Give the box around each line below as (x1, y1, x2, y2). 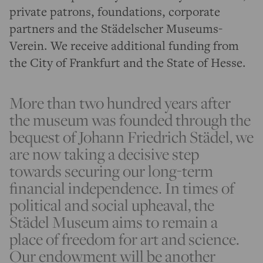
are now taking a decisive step (9, 143, 199, 165)
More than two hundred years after (9, 92, 231, 114)
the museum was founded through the (9, 109, 251, 131)
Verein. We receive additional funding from (9, 37, 239, 54)
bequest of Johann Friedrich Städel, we (9, 126, 254, 148)
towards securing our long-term (9, 160, 213, 182)
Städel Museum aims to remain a (9, 211, 218, 233)
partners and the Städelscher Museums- (9, 20, 222, 37)
